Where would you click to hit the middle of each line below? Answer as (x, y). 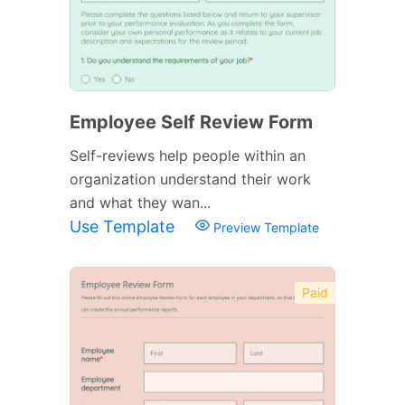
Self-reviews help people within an (188, 155)
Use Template (124, 226)
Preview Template (264, 227)
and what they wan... (140, 202)
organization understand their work (190, 179)
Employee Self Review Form (191, 122)
